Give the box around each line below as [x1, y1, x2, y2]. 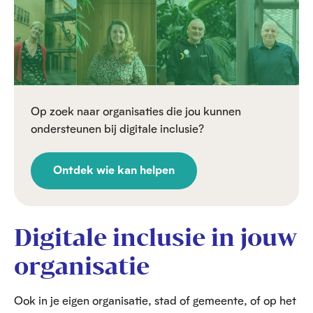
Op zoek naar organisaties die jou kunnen [31, 103, 241, 119]
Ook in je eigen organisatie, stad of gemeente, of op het [14, 293, 296, 308]
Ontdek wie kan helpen [53, 162, 175, 177]
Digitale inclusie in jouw [14, 224, 297, 251]
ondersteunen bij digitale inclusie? [31, 121, 204, 136]
